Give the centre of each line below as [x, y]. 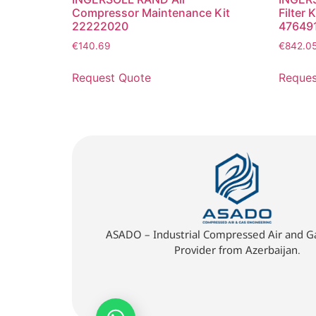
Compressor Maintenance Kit [151, 13]
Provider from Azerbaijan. [237, 250]
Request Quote [111, 77]
